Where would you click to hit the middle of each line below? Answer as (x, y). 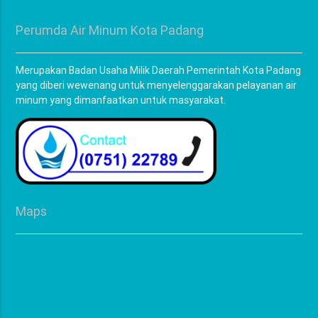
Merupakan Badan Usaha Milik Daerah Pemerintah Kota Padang (159, 70)
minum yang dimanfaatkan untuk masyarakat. (121, 100)
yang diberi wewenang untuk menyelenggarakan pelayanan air (157, 85)
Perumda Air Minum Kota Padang (110, 30)
